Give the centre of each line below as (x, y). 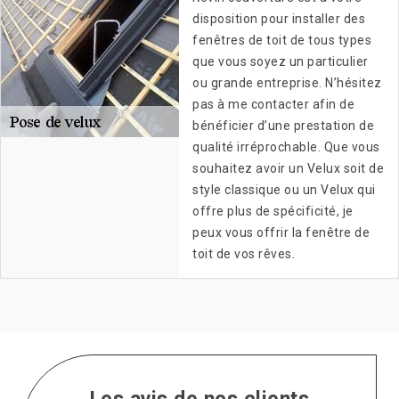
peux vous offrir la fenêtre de (281, 233)
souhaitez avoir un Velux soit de (288, 169)
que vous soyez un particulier (281, 62)
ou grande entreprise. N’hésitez (287, 83)
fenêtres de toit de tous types (282, 41)
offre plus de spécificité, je (273, 212)
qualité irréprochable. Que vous (286, 147)
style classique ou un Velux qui (284, 190)
